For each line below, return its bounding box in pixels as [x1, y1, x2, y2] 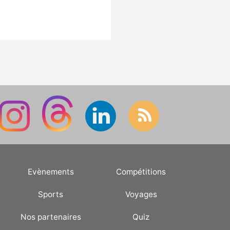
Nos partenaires [20, 212, 81, 222]
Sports [38, 189, 64, 199]
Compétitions [116, 166, 166, 177]
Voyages [125, 189, 157, 199]
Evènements [27, 166, 74, 177]
